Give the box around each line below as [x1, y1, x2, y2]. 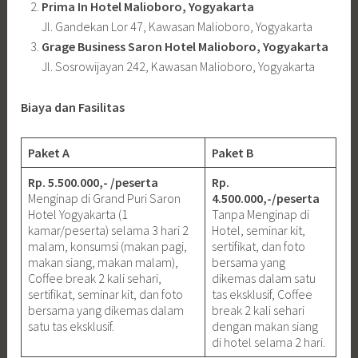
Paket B [212, 145, 254, 161]
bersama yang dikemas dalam [28, 302, 185, 319]
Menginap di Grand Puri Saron [28, 190, 181, 207]
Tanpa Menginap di [212, 206, 310, 223]
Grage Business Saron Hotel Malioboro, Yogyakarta [41, 38, 328, 55]
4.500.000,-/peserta [212, 190, 320, 207]
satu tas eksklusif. [28, 318, 115, 335]
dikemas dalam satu [212, 270, 316, 287]
